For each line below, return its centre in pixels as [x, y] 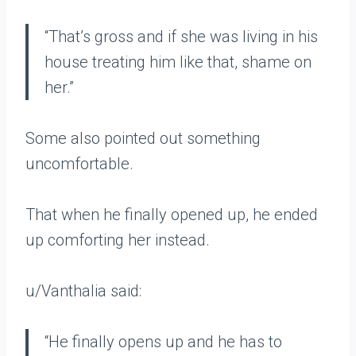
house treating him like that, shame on [178, 62]
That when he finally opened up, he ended [172, 215]
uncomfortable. [79, 164]
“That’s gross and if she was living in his [181, 37]
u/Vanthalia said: [83, 291]
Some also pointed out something [143, 139]
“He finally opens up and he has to [163, 342]
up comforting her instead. [118, 240]
